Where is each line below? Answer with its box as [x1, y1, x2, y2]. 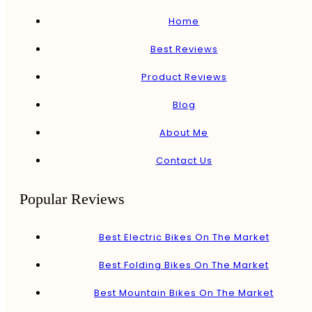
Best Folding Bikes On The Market [99, 258, 269, 272]
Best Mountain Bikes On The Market [94, 286, 274, 300]
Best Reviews [150, 42, 218, 56]
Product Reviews [141, 70, 227, 84]
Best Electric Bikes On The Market [98, 231, 270, 244]
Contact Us [155, 154, 212, 168]
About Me [159, 126, 208, 140]
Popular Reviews [19, 190, 125, 208]
